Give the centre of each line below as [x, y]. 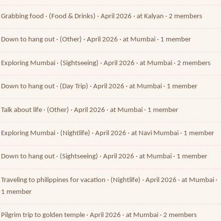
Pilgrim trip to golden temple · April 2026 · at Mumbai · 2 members [99, 216]
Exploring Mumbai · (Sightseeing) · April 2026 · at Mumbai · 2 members [106, 63]
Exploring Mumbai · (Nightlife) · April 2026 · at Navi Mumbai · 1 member [108, 133]
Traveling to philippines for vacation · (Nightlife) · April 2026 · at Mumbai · [110, 180]
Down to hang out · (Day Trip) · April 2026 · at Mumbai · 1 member [99, 87]
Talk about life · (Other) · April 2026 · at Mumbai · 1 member [90, 110]
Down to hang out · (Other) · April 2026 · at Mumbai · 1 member [96, 40]
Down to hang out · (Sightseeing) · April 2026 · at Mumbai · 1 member [104, 157]
